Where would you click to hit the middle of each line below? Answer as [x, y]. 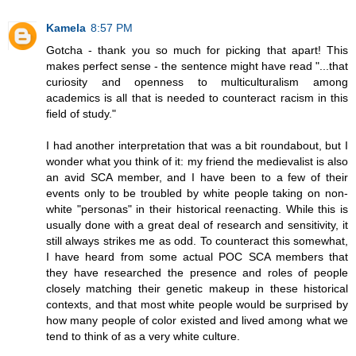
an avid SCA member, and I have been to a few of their [197, 177]
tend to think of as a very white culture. [143, 336]
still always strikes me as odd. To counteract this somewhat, [197, 240]
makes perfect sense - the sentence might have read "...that [197, 66]
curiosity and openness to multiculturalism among [197, 81]
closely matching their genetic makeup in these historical [197, 288]
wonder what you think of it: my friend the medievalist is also [197, 161]
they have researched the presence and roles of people [197, 272]
